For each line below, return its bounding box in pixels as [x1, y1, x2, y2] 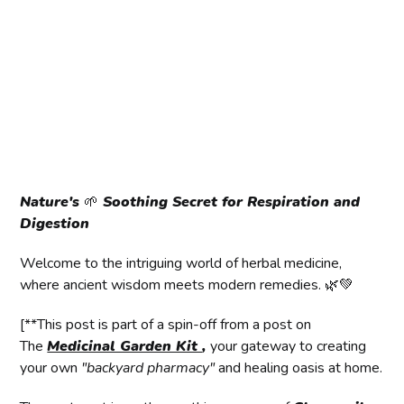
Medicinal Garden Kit [47, 336, 203, 357]
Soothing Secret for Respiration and [98, 192, 361, 213]
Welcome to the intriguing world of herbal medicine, [20, 253, 343, 274]
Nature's [20, 192, 85, 213]
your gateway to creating [210, 336, 367, 357]
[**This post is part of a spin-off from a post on [20, 315, 312, 335]
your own [20, 358, 82, 379]
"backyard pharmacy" [81, 358, 216, 379]
